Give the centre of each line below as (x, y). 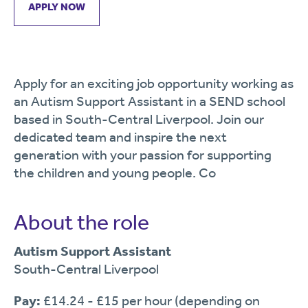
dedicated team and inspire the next (120, 137)
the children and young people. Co (115, 173)
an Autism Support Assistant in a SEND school (150, 101)
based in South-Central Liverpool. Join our (139, 119)
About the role (81, 222)
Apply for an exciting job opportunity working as (154, 83)
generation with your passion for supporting (143, 155)
